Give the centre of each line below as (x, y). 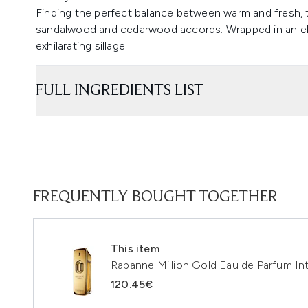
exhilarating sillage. (82, 46)
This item (135, 249)
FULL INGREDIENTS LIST (120, 91)
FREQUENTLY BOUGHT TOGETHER (155, 197)
